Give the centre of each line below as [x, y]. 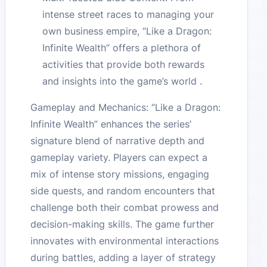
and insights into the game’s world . [122, 81]
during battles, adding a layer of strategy [123, 257]
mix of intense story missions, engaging [120, 174]
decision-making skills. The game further [122, 224]
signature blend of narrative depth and [118, 140]
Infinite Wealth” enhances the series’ [111, 124]
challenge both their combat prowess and [125, 207]
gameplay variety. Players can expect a [119, 157]
